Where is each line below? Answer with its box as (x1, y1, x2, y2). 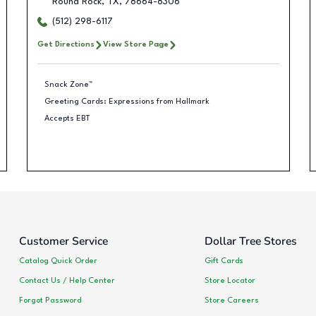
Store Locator (204, 276, 255, 285)
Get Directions (37, 40, 95, 49)
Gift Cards (204, 256, 243, 265)
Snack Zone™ (44, 80, 92, 89)
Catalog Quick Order (19, 256, 97, 265)
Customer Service (19, 233, 108, 249)
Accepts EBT (44, 114, 90, 123)
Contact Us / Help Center (19, 276, 115, 285)
